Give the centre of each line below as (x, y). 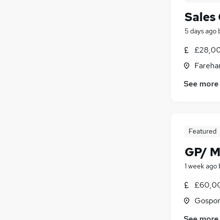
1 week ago (201, 166)
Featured (202, 131)
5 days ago (201, 31)
